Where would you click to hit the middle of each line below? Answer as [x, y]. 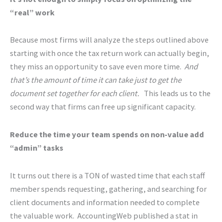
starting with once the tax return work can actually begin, [110, 53]
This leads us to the [177, 93]
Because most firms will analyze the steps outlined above [109, 40]
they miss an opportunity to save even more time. [97, 67]
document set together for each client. [77, 93]
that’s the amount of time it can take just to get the [96, 80]
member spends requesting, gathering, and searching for [108, 189]
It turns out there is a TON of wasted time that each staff [107, 175]
